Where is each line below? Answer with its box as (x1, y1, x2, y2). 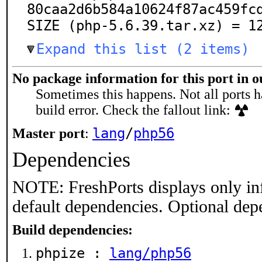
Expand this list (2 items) (36, 41, 249, 57)
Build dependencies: (12, 222, 133, 237)
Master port (12, 126, 85, 141)
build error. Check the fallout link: (36, 102, 234, 118)
